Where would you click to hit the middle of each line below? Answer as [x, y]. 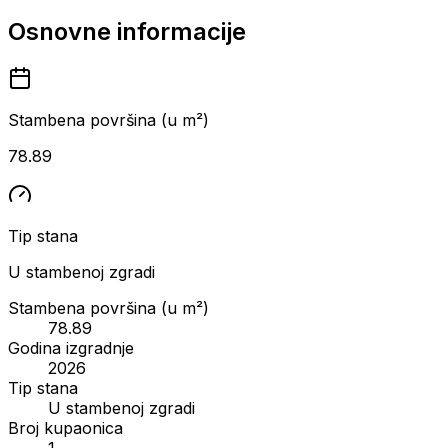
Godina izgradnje [71, 347]
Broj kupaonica [65, 427]
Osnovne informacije [127, 31]
